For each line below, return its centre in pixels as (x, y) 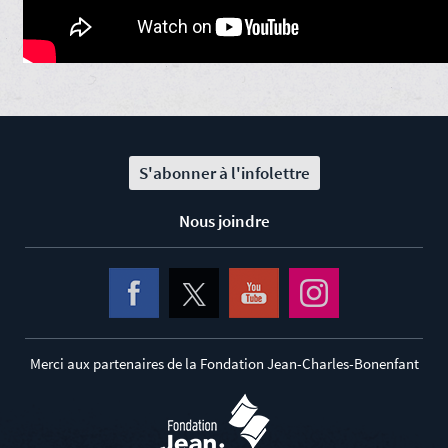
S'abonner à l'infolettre (224, 172)
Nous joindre (224, 220)
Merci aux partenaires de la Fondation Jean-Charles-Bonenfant (224, 363)
